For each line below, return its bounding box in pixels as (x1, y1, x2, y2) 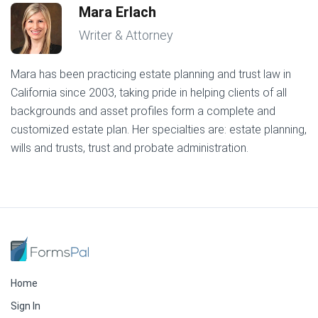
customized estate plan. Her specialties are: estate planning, (11, 122, 307, 136)
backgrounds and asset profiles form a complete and (11, 104, 275, 118)
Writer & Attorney (79, 27, 173, 43)
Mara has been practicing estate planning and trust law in (11, 67, 291, 81)
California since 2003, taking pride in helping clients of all (11, 85, 287, 99)
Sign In (11, 300, 40, 312)
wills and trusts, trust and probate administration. (11, 141, 248, 155)
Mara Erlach (79, 3, 156, 21)
